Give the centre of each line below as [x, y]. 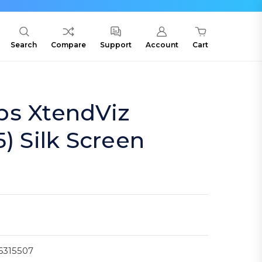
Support [116, 45]
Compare [68, 45]
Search [24, 45]
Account [162, 45]
